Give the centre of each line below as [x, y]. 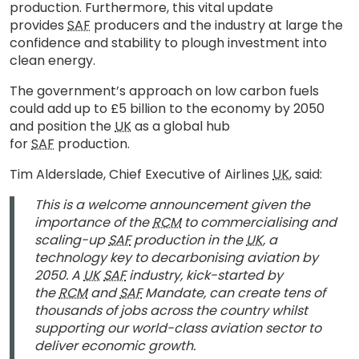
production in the [188, 240]
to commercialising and [259, 222]
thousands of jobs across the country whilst [171, 311]
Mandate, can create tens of [234, 293]
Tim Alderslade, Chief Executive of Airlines [141, 174]
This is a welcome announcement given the [172, 205]
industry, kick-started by [204, 275]
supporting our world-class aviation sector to [178, 328]
